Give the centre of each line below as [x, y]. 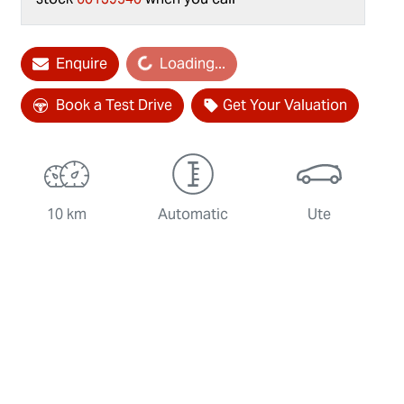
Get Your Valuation [285, 106]
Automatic [193, 215]
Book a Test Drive [114, 106]
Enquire [82, 64]
